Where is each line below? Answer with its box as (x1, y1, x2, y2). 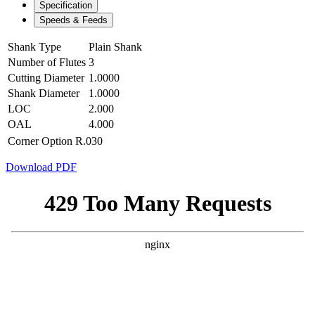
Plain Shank (89, 40, 142, 53)
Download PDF (6, 160, 77, 173)
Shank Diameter (8, 86, 79, 99)
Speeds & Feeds (39, 14, 108, 25)
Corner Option (8, 134, 72, 147)
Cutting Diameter (8, 71, 84, 84)
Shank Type (8, 40, 61, 53)
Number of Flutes (8, 56, 86, 68)
